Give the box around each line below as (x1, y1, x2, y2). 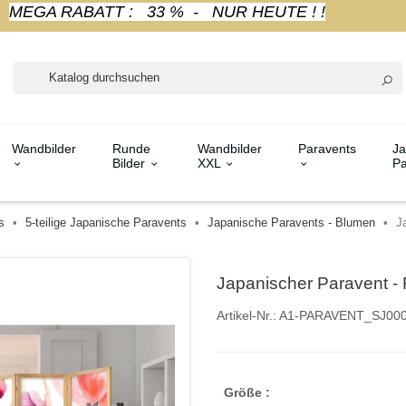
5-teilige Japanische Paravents (24, 215, 187, 229)
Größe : (224, 384, 270, 400)
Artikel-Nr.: (217, 307, 276, 323)
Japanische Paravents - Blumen (207, 215, 375, 229)
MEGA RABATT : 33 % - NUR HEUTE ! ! (8, 3, 325, 21)
